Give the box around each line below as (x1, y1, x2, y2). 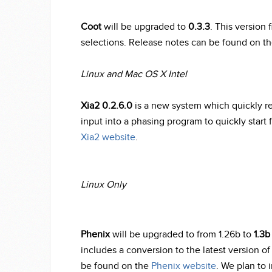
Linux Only (81, 179, 126, 191)
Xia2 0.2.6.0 (81, 100, 132, 112)
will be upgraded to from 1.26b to (112, 229, 254, 240)
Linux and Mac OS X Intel (81, 69, 187, 80)
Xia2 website (81, 132, 135, 143)
